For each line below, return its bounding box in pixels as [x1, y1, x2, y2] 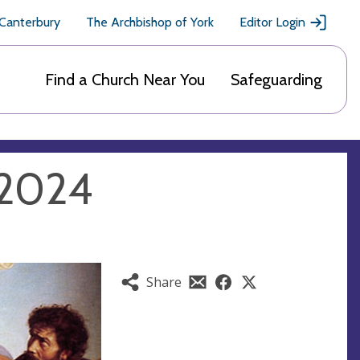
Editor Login [239, 14, 305, 30]
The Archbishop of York [86, 14, 214, 30]
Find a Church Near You [45, 70, 205, 89]
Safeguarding [231, 70, 322, 89]
